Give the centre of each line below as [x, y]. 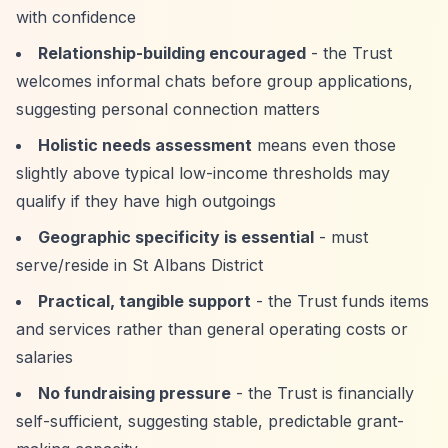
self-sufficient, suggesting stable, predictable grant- [210, 421]
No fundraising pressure [134, 393]
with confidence [76, 17]
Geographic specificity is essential [176, 237]
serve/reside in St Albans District [139, 265]
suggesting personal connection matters [168, 109]
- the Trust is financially [322, 393]
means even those [324, 145]
